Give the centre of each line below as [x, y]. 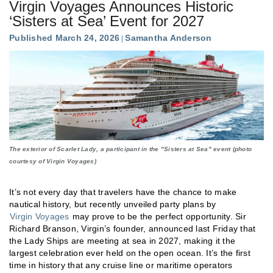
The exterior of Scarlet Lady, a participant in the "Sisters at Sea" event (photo [130, 149]
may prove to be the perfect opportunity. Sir [158, 217]
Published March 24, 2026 [64, 37]
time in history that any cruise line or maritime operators [121, 265]
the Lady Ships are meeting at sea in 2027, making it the [122, 241]
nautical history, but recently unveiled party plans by [113, 204]
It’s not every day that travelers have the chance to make [123, 192]
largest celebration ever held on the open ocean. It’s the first [130, 253]
